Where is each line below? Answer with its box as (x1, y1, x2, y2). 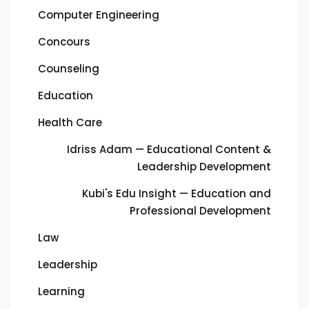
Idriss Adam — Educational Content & (67, 142, 271, 157)
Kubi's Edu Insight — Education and (82, 186, 271, 201)
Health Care (38, 115, 102, 130)
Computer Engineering (38, 8, 159, 22)
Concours (38, 34, 90, 49)
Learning (38, 284, 85, 299)
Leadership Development (137, 159, 271, 174)
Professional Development (130, 203, 271, 218)
